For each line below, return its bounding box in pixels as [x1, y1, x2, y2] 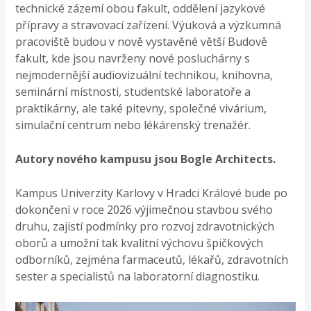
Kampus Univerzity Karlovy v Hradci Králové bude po [15, 185, 288, 201]
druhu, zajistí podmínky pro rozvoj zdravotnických [15, 219, 275, 235]
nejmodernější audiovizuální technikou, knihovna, [15, 67, 274, 83]
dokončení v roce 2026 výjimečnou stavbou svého [15, 202, 274, 218]
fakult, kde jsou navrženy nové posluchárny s [15, 51, 251, 67]
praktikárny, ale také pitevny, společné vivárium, [15, 101, 267, 117]
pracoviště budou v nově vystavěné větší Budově [15, 34, 268, 50]
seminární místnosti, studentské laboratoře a [15, 84, 251, 100]
